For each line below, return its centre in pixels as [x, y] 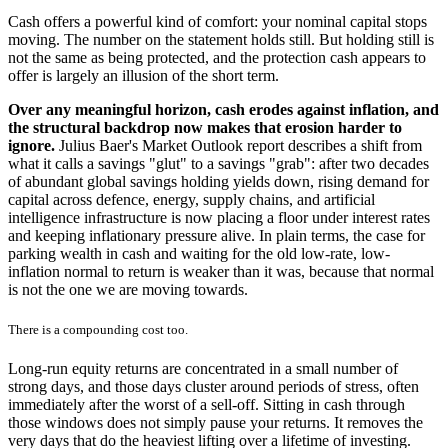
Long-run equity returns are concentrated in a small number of [203, 368]
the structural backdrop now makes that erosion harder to [205, 128]
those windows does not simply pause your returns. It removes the [215, 422]
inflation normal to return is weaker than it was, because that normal [221, 272]
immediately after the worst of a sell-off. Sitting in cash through [206, 404]
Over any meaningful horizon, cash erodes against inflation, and [223, 110]
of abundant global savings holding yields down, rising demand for [218, 182]
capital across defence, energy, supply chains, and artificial [191, 200]
